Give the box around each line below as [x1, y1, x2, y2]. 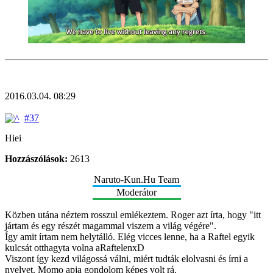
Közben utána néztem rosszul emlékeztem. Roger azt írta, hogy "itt [5, 209, 261, 220]
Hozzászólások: [5, 153, 68, 164]
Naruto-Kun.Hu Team [94, 174, 179, 185]
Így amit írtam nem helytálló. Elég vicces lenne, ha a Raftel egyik [5, 231, 255, 242]
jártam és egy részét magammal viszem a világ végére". [5, 220, 216, 231]
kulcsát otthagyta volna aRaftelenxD [5, 242, 144, 253]
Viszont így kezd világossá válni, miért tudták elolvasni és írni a [5, 253, 248, 264]
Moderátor [116, 186, 157, 197]
